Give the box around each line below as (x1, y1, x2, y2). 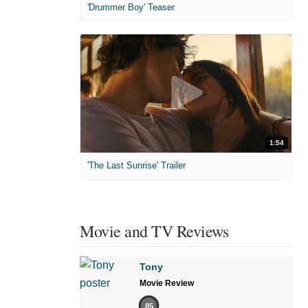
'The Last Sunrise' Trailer (87, 160, 186, 171)
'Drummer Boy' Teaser (87, 1, 175, 12)
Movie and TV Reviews (80, 220, 228, 243)
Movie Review (140, 278, 194, 289)
